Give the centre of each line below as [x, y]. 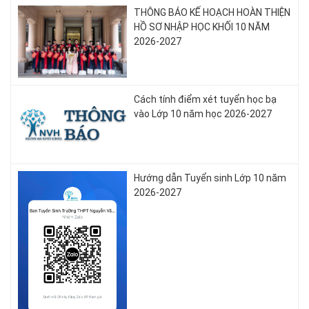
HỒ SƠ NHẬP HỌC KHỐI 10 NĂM [202, 27]
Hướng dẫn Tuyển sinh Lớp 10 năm [210, 178]
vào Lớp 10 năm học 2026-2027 [203, 114]
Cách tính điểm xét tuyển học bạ [206, 100]
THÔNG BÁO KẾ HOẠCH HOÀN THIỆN [212, 12]
